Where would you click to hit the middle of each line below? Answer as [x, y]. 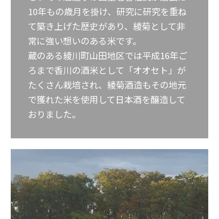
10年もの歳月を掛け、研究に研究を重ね [108, 11]
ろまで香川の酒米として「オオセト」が [107, 70]
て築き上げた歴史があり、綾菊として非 [107, 26]
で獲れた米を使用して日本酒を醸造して [107, 99]
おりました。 [55, 114]
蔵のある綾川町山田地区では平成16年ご [108, 55]
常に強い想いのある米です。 [85, 40]
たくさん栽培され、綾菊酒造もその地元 [107, 84]
